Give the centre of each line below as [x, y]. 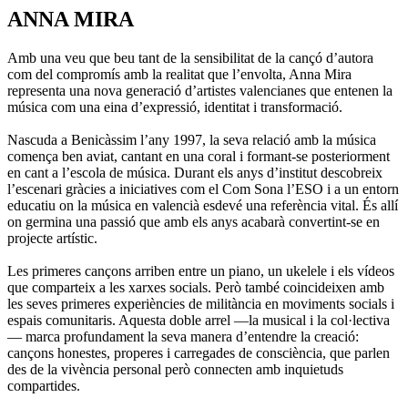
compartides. [44, 385]
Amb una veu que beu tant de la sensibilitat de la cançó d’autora [190, 57]
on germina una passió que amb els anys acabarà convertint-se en [194, 221]
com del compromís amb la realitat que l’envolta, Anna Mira [179, 74]
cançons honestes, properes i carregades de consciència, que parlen [199, 352]
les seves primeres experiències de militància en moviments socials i [201, 303]
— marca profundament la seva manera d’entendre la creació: [183, 336]
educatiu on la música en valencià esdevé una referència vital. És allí [203, 205]
